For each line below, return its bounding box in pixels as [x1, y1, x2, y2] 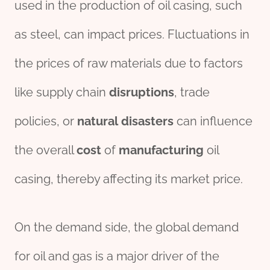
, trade [174, 85, 210, 100]
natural [77, 114, 118, 129]
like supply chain [14, 85, 109, 100]
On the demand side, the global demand [14, 220, 239, 235]
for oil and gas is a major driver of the [14, 249, 219, 264]
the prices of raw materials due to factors [14, 56, 243, 71]
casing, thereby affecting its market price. [14, 172, 243, 187]
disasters [121, 114, 174, 129]
